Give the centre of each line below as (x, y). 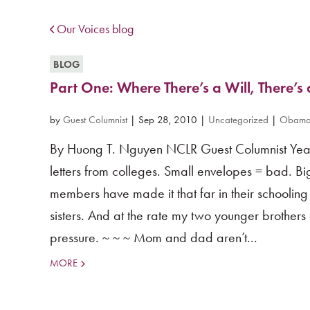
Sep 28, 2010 (168, 120)
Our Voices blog (95, 29)
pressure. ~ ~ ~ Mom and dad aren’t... (154, 237)
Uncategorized (238, 120)
